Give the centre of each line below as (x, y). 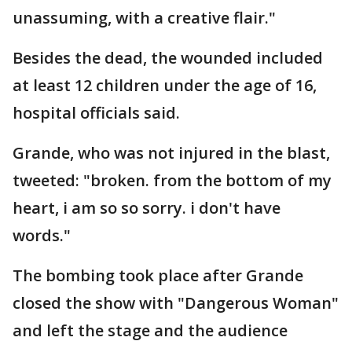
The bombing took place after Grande (158, 275)
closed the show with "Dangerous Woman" (176, 303)
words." (42, 235)
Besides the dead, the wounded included (168, 58)
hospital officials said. (96, 113)
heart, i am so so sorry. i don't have (147, 208)
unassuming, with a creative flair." (144, 18)
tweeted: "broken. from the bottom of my (172, 180)
